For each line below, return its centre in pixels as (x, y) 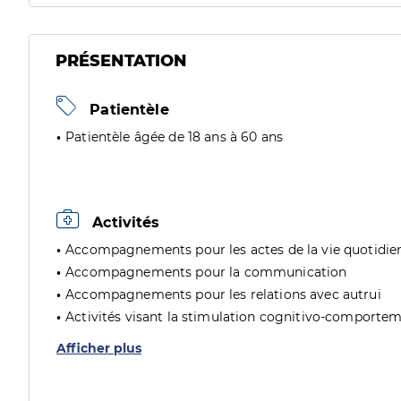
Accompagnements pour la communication (206, 272)
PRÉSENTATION (121, 61)
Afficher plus (99, 348)
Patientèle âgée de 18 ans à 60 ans (175, 137)
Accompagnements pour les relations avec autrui (223, 294)
